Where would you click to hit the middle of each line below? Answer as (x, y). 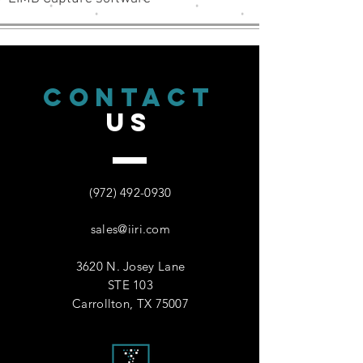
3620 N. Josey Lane (130, 266)
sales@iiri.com (130, 229)
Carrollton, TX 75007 (130, 303)
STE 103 (130, 285)
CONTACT (130, 97)
